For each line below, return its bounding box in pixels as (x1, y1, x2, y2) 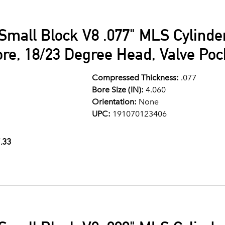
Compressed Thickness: (91, 73, 179, 82)
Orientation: (91, 97, 137, 106)
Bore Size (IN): (91, 85, 144, 94)
